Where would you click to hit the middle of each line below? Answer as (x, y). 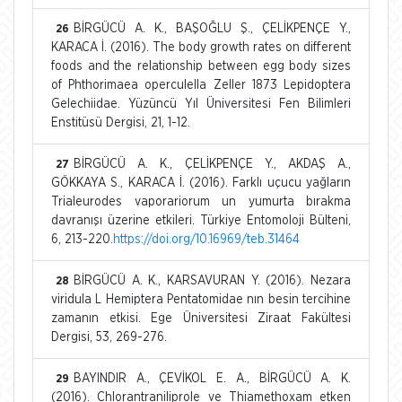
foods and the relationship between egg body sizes (201, 66)
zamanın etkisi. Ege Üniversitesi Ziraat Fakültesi (201, 318)
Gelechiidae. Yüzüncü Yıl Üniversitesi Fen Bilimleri (201, 104)
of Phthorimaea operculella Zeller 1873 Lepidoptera (201, 85)
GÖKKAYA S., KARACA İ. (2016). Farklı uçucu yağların (201, 183)
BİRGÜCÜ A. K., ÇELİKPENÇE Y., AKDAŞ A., (212, 164)
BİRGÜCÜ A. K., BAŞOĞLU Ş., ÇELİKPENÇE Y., (212, 28)
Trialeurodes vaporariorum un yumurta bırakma (201, 201)
